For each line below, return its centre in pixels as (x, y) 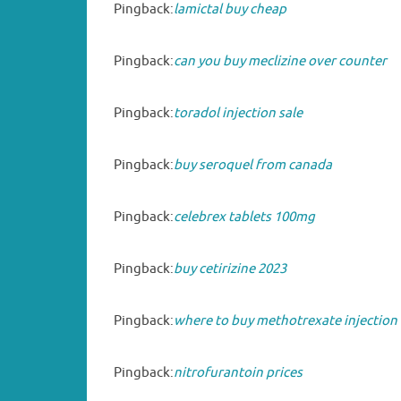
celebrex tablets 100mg (244, 217)
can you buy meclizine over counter (280, 61)
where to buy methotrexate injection (286, 320)
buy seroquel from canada (253, 165)
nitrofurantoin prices (238, 372)
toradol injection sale (238, 113)
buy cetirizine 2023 (230, 269)
